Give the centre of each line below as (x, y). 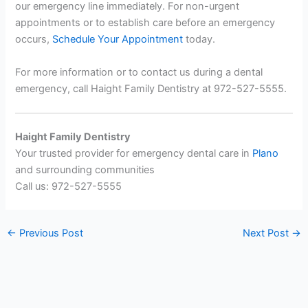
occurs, (34, 40)
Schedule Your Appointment (118, 40)
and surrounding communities (85, 170)
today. (199, 40)
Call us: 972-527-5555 (69, 187)
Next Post (267, 233)
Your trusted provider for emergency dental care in (134, 154)
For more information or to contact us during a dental (139, 72)
